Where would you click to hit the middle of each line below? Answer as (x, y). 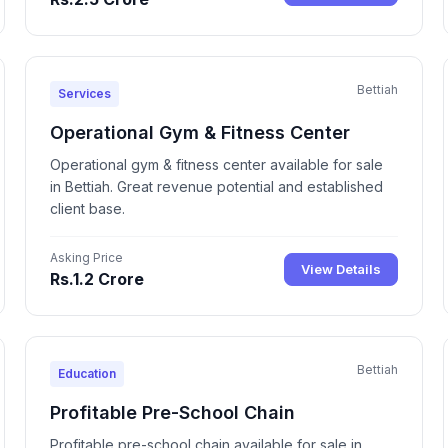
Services (85, 93)
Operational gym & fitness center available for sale (217, 164)
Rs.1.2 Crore (97, 278)
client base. (88, 208)
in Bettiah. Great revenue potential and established (217, 186)
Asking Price (87, 257)
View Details (340, 269)
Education (87, 373)
